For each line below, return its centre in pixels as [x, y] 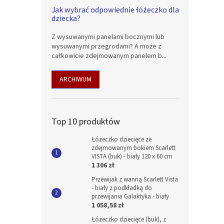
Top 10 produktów [86, 122]
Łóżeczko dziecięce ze [121, 139]
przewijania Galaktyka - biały [130, 196]
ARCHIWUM [75, 79]
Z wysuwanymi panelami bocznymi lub [108, 37]
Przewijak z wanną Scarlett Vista [135, 179]
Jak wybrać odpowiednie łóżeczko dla [115, 10]
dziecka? [66, 18]
